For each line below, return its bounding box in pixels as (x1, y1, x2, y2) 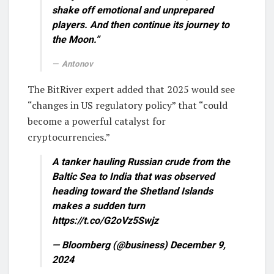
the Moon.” (52, 34, 100, 46)
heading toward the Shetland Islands (52, 185, 213, 198)
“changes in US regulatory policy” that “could (28, 98, 228, 113)
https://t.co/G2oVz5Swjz (52, 215, 158, 227)
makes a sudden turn (52, 200, 145, 212)
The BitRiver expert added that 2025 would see (28, 83, 235, 97)
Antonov (62, 59, 93, 69)
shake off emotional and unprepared (52, 4, 213, 17)
